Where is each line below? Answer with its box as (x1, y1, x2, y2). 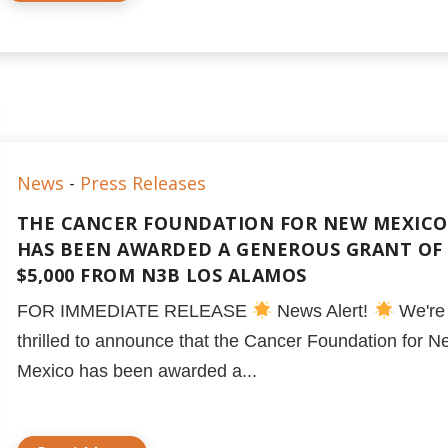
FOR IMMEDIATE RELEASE (16, 301, 252, 321)
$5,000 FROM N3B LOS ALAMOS (16, 263, 307, 287)
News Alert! (272, 301, 374, 321)
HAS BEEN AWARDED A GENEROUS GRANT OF (16, 237, 443, 261)
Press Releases (79, 171, 206, 195)
